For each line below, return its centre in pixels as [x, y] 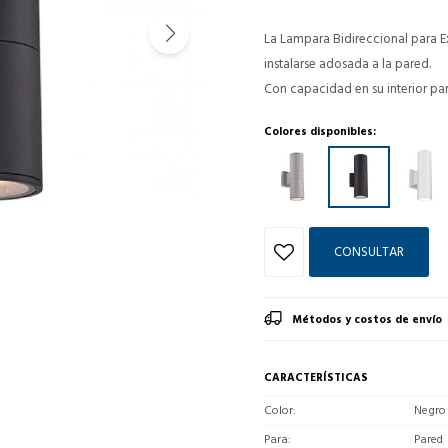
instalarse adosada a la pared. [347, 63]
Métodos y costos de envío [367, 319]
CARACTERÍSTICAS [316, 377]
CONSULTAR [369, 251]
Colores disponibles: [320, 131]
